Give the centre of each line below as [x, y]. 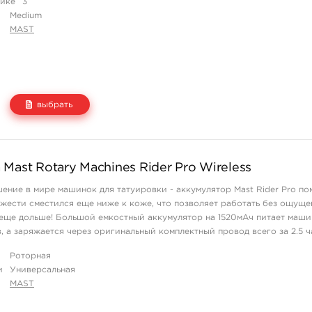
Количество [267, 152]
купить [272, 175]
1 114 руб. [107, 176]
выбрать [55, 105]
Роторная [30, 256]
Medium [26, 16]
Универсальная [42, 270]
